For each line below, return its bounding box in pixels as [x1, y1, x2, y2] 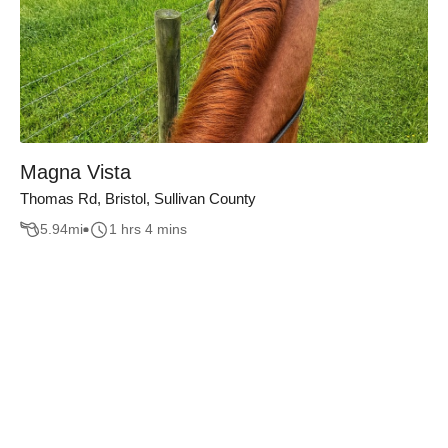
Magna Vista [20, 161, 131, 183]
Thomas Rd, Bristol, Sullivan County [20, 190, 256, 207]
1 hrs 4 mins [109, 221, 187, 238]
